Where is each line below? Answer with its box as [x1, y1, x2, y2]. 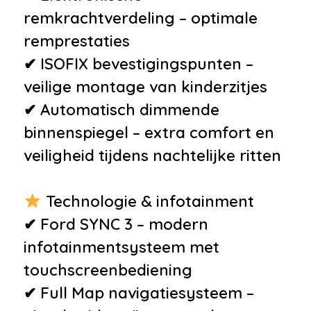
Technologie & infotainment [41, 191, 254, 211]
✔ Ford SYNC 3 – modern [24, 214, 208, 234]
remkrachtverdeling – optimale [24, 8, 258, 28]
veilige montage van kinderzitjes [24, 76, 267, 96]
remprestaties [24, 31, 130, 51]
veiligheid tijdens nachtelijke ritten [24, 145, 281, 165]
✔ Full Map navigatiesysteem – [24, 283, 254, 303]
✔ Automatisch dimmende [24, 99, 219, 119]
